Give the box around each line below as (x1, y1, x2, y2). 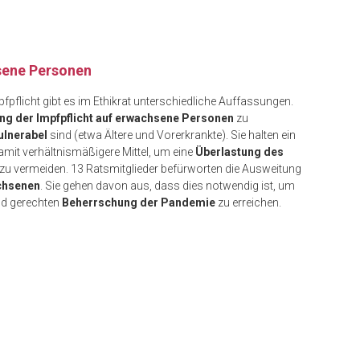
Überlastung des (195, 145, 284, 158)
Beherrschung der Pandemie (62, 195, 215, 209)
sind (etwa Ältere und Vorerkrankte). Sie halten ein (47, 128, 296, 141)
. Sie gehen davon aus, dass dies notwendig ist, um (40, 178, 295, 192)
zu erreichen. (215, 195, 281, 209)
